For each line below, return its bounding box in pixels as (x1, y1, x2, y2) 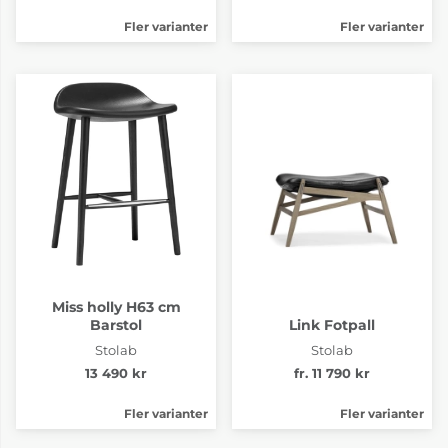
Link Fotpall (289, 315, 375, 334)
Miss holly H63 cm (51, 297, 181, 316)
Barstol (90, 315, 142, 334)
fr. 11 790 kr (294, 365, 370, 381)
